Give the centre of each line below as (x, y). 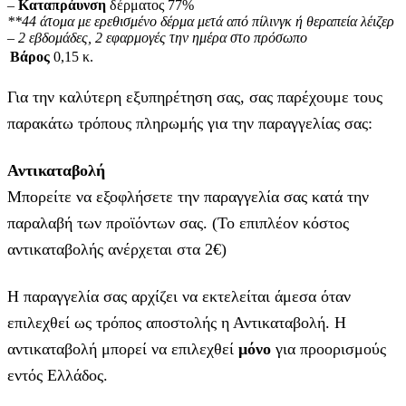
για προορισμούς (329, 348)
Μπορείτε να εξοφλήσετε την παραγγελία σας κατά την (188, 196)
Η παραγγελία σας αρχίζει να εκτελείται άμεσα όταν (179, 296)
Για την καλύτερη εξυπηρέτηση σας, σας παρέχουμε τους (195, 97)
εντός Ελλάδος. (58, 375)
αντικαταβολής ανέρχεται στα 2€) (117, 249)
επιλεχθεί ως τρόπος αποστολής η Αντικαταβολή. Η (177, 322)
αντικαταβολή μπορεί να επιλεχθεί (123, 348)
